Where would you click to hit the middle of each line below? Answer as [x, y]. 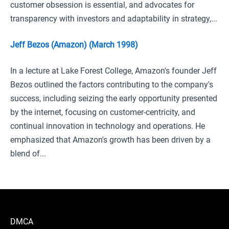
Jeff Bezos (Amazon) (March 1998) [74, 45]
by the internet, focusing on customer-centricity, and [103, 112]
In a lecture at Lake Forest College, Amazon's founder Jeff [113, 71]
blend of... [28, 154]
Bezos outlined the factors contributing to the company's [112, 85]
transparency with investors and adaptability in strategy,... [114, 19]
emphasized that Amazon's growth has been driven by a [110, 140]
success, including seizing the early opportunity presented [114, 98]
